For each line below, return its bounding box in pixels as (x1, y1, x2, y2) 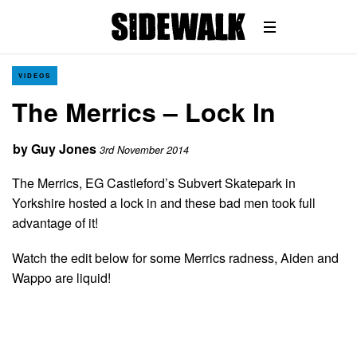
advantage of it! (12, 213, 98, 232)
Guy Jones (31, 139, 96, 158)
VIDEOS (18, 71, 51, 80)
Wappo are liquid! (12, 268, 111, 287)
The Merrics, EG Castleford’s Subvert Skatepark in (12, 173, 296, 192)
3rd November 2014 (100, 143, 189, 157)
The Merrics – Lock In (12, 93, 276, 130)
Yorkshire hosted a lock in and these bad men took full (12, 193, 316, 212)
